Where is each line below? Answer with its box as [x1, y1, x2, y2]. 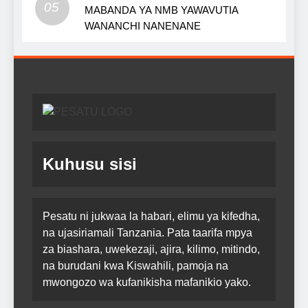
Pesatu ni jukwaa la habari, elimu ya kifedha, [43, 210, 260, 222]
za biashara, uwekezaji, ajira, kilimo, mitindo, [43, 243, 260, 255]
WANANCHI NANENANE [85, 19, 201, 32]
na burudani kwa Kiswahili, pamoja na [43, 259, 228, 272]
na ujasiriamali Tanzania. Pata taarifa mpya [43, 226, 252, 239]
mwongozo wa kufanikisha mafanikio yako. [43, 276, 251, 288]
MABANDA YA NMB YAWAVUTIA [85, 3, 239, 16]
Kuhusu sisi [43, 154, 137, 173]
